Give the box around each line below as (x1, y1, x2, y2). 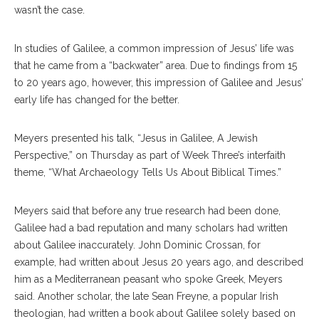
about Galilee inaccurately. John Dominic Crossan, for (14, 239, 261, 251)
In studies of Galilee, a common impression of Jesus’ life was (14, 43, 294, 55)
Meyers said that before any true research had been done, (14, 205, 281, 217)
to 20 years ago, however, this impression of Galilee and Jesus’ (14, 77, 303, 89)
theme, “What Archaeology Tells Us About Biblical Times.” (14, 167, 281, 179)
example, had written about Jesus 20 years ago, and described (14, 256, 303, 268)
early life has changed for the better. (14, 94, 179, 106)
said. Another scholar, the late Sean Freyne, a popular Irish (14, 291, 278, 303)
